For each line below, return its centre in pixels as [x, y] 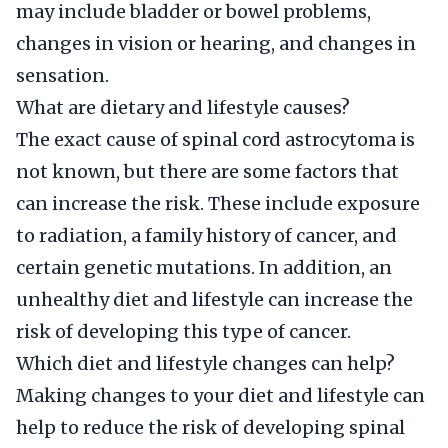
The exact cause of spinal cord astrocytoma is [215, 139]
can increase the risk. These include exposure [218, 203]
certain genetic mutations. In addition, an [204, 267]
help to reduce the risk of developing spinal [210, 427]
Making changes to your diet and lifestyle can [220, 395]
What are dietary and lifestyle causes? [183, 107]
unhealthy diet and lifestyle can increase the [214, 299]
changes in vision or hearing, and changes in [216, 43]
